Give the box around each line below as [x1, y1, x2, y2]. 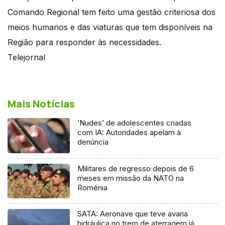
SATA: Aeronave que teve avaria [77, 209, 188, 219]
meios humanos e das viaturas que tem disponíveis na [8, 22, 212, 32]
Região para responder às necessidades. [8, 37, 161, 47]
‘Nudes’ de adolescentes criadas [77, 118, 192, 128]
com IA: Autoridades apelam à [77, 127, 181, 137]
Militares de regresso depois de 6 [77, 163, 194, 173]
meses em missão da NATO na [77, 173, 184, 183]
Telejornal [8, 52, 45, 62]
